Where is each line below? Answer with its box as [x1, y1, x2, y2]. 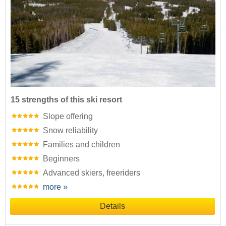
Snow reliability [43, 126, 98, 135]
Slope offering [43, 111, 93, 121]
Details [100, 201, 125, 210]
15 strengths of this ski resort [11, 95, 122, 104]
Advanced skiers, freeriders [43, 168, 140, 177]
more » [43, 182, 68, 191]
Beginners [43, 154, 80, 163]
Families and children [43, 140, 120, 149]
